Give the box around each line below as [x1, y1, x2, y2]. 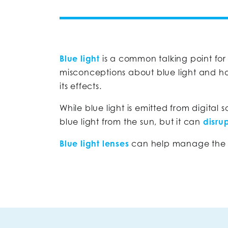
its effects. [60, 80, 102, 91]
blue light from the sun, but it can [60, 116, 203, 127]
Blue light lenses [60, 138, 129, 149]
